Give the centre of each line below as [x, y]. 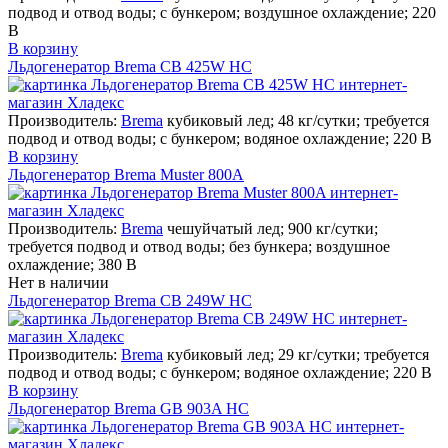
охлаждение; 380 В [72, 264]
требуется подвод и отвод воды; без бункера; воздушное [199, 246]
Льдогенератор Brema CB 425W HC [130, 66]
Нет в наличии [58, 282]
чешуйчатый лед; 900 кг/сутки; [272, 228]
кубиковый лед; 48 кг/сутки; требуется [298, 120]
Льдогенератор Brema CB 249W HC [130, 300]
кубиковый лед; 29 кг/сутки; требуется [298, 354]
